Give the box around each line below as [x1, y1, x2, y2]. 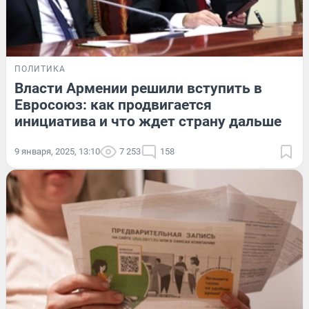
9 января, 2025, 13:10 [14, 146, 100, 157]
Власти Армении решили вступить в [14, 80, 262, 97]
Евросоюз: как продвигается [14, 97, 212, 114]
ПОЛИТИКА [14, 64, 66, 74]
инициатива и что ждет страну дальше [14, 113, 281, 130]
